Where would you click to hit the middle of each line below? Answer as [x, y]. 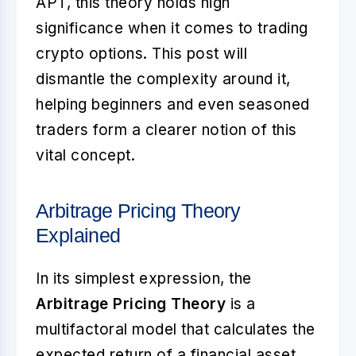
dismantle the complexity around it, [163, 79]
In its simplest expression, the [144, 279]
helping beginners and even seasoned [173, 104]
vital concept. [85, 155]
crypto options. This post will [141, 54]
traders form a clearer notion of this [166, 130]
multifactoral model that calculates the [176, 329]
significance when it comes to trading [172, 28]
